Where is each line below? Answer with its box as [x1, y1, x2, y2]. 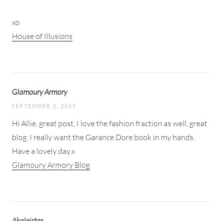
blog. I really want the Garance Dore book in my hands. [12, 132, 195, 142]
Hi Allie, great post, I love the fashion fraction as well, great [12, 118, 207, 128]
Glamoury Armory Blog [12, 159, 90, 170]
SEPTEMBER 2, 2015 [12, 102, 76, 109]
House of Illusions [12, 31, 73, 41]
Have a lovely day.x [12, 146, 75, 156]
